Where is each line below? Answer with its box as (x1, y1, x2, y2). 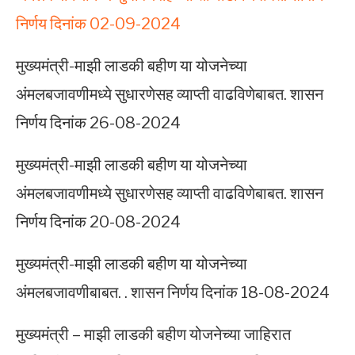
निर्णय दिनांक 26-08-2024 (16, 113, 181, 133)
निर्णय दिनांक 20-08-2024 (16, 212, 181, 232)
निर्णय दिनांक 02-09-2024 (16, 14, 181, 34)
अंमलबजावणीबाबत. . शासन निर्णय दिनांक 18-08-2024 (16, 283, 330, 303)
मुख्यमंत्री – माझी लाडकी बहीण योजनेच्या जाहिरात (16, 325, 291, 345)
